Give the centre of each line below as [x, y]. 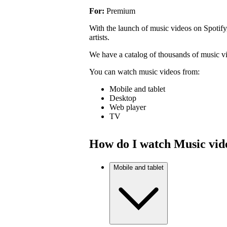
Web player [128, 107]
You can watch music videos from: [144, 71]
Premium [121, 11]
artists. [99, 37]
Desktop [123, 98]
